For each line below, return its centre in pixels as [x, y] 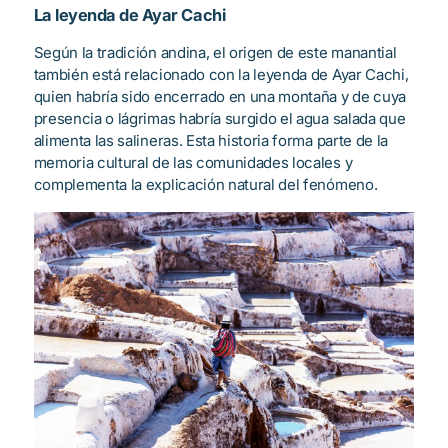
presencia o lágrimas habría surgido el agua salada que [219, 118]
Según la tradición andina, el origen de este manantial [215, 52]
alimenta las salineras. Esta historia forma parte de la [210, 140]
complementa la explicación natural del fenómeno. [205, 184]
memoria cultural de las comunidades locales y [193, 162]
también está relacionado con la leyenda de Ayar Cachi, [221, 74]
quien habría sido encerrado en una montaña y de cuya [219, 96]
